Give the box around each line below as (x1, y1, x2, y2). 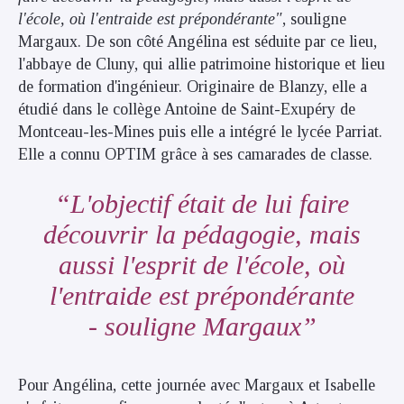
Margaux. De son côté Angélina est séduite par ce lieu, (18, 32, 377, 50)
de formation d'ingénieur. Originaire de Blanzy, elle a (18, 78, 367, 96)
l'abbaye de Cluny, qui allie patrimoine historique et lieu (18, 55, 385, 73)
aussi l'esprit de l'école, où (59, 250, 345, 280)
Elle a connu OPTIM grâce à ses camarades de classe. (18, 145, 372, 163)
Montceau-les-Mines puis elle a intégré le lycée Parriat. (18, 123, 382, 141)
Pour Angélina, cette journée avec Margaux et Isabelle (18, 376, 375, 395)
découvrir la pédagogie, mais (43, 219, 361, 250)
